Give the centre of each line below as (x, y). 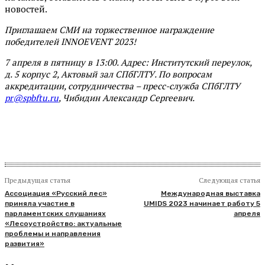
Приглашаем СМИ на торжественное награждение (109, 30)
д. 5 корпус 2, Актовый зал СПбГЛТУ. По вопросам (108, 74)
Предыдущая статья (38, 180)
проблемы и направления (53, 234)
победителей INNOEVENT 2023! (70, 42)
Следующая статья (229, 180)
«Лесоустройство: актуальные (63, 224)
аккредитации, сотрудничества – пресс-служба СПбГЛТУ (122, 86)
